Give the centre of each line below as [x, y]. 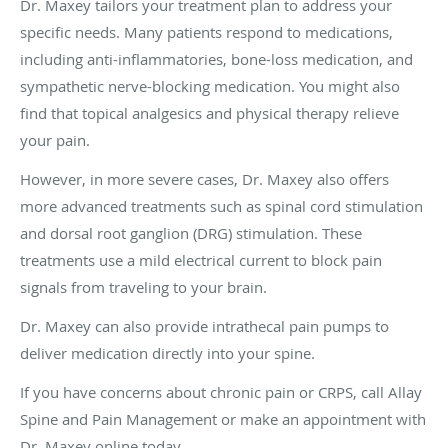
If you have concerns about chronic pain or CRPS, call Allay [221, 392]
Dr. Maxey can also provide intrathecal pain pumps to [204, 326]
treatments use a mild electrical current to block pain [201, 260]
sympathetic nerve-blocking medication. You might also [210, 86]
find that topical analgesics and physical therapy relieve [209, 113]
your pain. [55, 140]
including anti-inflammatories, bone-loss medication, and [216, 59]
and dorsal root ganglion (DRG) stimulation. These [191, 233]
